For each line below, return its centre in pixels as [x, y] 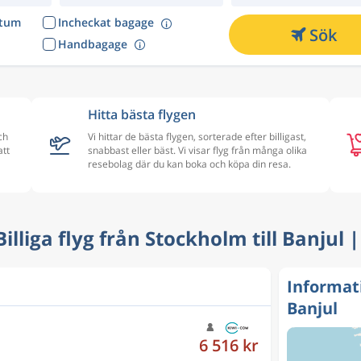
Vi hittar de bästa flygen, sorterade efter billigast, [197, 137]
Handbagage [92, 44]
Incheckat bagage [106, 22]
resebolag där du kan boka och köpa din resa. [189, 164]
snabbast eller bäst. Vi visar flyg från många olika [197, 150]
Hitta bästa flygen [142, 114]
